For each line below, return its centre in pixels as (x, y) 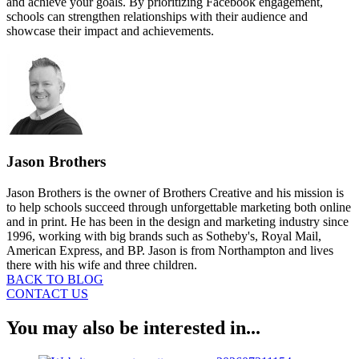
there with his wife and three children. (102, 264)
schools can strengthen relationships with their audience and (157, 17)
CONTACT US (47, 293)
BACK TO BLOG (55, 279)
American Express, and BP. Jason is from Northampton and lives (170, 250)
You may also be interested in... (133, 327)
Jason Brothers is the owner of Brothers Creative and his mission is (175, 192)
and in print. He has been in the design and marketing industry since (177, 221)
